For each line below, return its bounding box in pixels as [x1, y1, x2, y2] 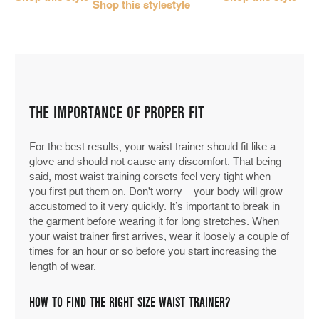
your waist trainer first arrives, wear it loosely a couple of [29, 230, 289, 244]
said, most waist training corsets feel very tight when [29, 170, 271, 184]
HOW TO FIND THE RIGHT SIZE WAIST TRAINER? [29, 295, 231, 311]
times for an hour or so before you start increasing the [29, 245, 276, 258]
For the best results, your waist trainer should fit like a [29, 140, 276, 154]
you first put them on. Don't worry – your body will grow [29, 185, 283, 199]
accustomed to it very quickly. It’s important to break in [29, 200, 280, 214]
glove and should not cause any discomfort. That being [29, 155, 281, 169]
